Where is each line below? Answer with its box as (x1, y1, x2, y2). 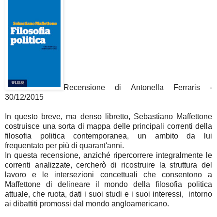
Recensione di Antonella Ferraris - (63, 83, 212, 92)
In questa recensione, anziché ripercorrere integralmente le (5, 151, 212, 160)
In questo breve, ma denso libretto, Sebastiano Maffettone (5, 112, 212, 121)
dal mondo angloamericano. (73, 200, 169, 208)
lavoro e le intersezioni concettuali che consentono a (5, 170, 212, 179)
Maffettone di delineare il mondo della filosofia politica (5, 180, 212, 189)
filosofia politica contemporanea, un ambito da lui (5, 132, 212, 140)
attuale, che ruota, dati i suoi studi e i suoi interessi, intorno (5, 190, 212, 199)
